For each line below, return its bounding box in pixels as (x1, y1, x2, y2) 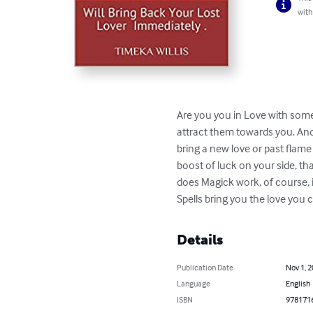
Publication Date (177, 261, 234, 272)
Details (177, 231, 224, 248)
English (285, 277, 310, 289)
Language (177, 277, 211, 289)
